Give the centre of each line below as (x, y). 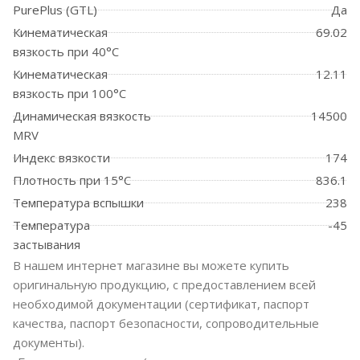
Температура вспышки (78, 203)
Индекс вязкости (61, 158)
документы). (49, 343)
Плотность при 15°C (72, 180)
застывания (47, 245)
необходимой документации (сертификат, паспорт (161, 304)
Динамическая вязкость (82, 116)
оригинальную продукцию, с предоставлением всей (164, 285)
